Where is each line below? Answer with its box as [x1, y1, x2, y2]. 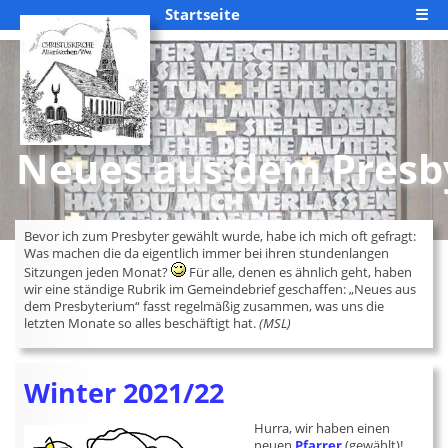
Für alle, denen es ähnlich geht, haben [186, 263, 413, 281]
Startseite [165, 4, 240, 24]
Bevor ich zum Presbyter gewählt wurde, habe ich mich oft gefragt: [24, 227, 417, 245]
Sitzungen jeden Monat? [24, 263, 172, 281]
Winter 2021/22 [24, 375, 225, 411]
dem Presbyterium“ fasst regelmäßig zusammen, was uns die [24, 297, 385, 315]
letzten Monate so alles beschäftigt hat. [24, 314, 260, 332]
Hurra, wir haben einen [254, 419, 391, 437]
